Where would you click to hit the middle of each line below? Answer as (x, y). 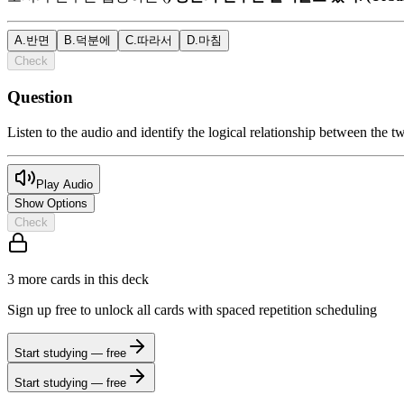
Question (40, 97)
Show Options (51, 203)
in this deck (115, 279)
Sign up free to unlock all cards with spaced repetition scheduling (192, 309)
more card (45, 279)
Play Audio (64, 184)
